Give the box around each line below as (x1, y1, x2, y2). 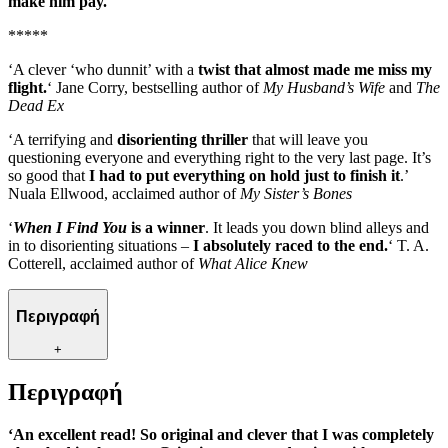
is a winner (127, 219, 205, 237)
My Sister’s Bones (240, 185, 352, 203)
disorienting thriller (117, 131, 248, 149)
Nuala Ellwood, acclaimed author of (8, 185, 240, 203)
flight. (8, 79, 47, 97)
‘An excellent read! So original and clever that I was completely (8, 426, 434, 444)
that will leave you (248, 131, 368, 149)
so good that (8, 167, 89, 185)
